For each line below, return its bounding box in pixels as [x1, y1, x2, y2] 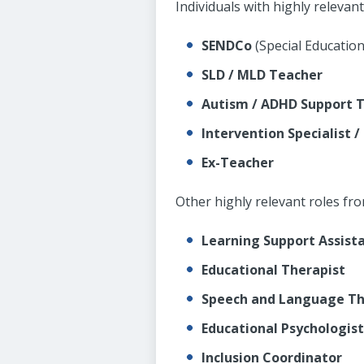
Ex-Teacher [201, 154, 274, 171]
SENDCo [201, 37, 252, 54]
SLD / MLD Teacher [201, 66, 323, 84]
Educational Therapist [201, 261, 345, 279]
